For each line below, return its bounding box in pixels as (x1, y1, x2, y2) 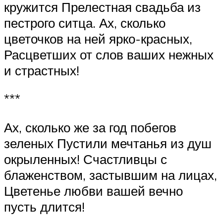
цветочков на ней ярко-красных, (4, 30, 192, 47)
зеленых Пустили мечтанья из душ (4, 135, 212, 151)
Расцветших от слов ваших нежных (4, 46, 214, 62)
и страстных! (4, 62, 79, 78)
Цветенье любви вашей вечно (4, 182, 183, 199)
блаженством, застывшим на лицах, (4, 166, 217, 183)
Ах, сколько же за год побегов (4, 119, 176, 135)
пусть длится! (4, 198, 85, 215)
